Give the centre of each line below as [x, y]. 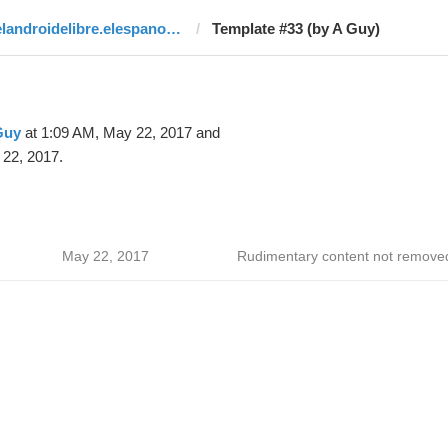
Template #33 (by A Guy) [295, 28]
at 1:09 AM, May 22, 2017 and [120, 132]
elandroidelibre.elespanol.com [173, 28]
